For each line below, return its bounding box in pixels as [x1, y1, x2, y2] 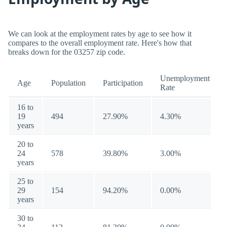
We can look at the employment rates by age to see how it [8, 29, 192, 38]
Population [51, 79, 86, 87]
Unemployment [160, 74, 210, 83]
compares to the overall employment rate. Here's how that [8, 39, 192, 47]
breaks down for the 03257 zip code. [8, 48, 125, 56]
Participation [103, 79, 143, 87]
